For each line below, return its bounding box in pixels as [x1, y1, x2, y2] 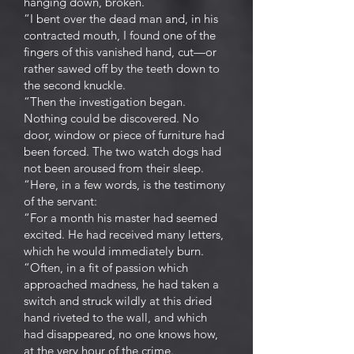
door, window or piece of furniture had [24, 127, 224, 142]
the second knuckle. [24, 77, 126, 92]
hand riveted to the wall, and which [24, 310, 207, 325]
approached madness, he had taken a [24, 277, 219, 292]
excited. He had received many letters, [24, 227, 224, 242]
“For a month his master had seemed [24, 210, 217, 225]
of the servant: [24, 194, 97, 209]
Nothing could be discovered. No [24, 111, 199, 126]
